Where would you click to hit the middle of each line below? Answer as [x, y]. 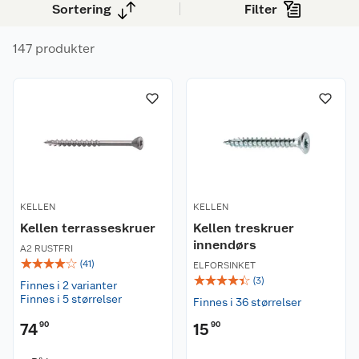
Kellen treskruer [244, 228]
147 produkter [54, 48]
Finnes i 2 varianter [69, 285]
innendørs [225, 245]
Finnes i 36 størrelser [247, 302]
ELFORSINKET [224, 265]
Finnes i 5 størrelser [71, 299]
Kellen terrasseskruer [88, 228]
